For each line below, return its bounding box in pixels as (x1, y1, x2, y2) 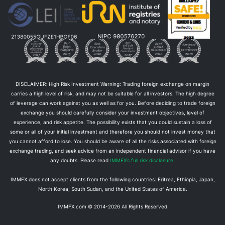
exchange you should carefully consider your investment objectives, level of (21, 109, 204, 116)
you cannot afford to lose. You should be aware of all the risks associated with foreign (9, 138, 216, 145)
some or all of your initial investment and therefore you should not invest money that (10, 129, 215, 135)
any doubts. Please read (50, 157, 110, 164)
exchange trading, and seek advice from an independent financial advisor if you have (10, 148, 215, 154)
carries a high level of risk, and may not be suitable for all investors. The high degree (11, 90, 214, 97)
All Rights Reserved (120, 203, 167, 210)
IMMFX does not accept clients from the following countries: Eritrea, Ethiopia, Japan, (10, 176, 215, 183)
